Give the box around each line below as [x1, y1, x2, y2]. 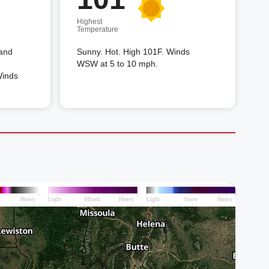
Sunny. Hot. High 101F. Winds [77, 47, 190, 56]
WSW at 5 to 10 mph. [77, 59, 158, 68]
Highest [77, 17, 102, 26]
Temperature [77, 25, 118, 34]
